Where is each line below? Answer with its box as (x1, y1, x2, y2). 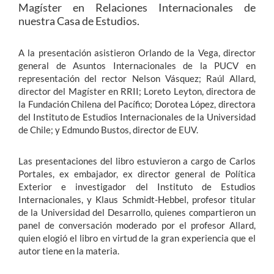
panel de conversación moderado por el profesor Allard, (18, 219, 256, 231)
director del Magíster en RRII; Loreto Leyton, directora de (18, 85, 256, 97)
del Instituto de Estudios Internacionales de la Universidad (18, 111, 256, 122)
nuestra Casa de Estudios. (18, 13, 139, 28)
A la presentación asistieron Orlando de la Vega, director (18, 46, 256, 58)
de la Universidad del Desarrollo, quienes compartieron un (18, 206, 256, 218)
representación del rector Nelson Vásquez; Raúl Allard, (18, 72, 256, 84)
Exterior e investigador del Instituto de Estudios (18, 180, 256, 192)
